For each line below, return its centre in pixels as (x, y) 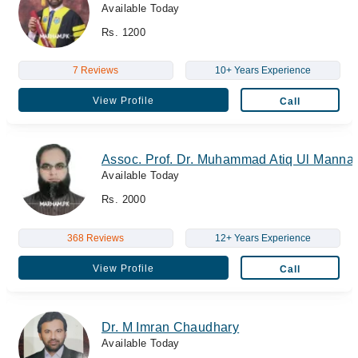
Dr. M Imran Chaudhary (171, 327)
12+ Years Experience (263, 238)
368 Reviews (95, 238)
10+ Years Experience (263, 70)
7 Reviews (95, 70)
